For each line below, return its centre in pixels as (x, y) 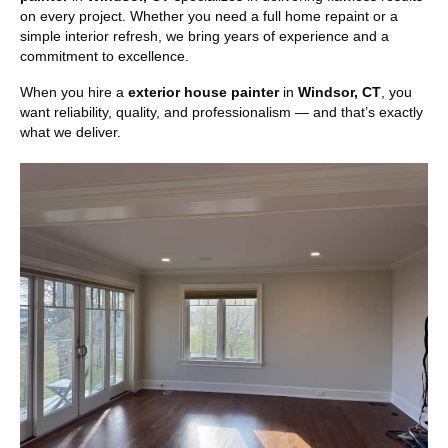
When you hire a (74, 92)
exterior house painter (203, 92)
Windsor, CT (339, 92)
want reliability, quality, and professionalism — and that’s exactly (221, 112)
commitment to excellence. (104, 56)
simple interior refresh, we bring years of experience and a (204, 36)
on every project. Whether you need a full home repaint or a (209, 16)
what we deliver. (70, 132)
